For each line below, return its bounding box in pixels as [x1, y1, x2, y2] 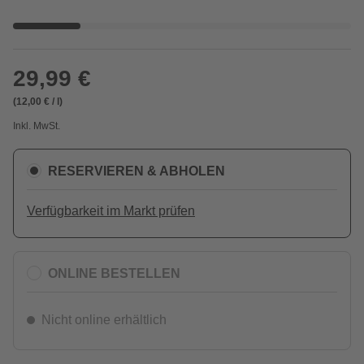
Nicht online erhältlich [41, 313, 167, 327]
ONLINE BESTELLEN [48, 266, 180, 280]
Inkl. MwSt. [13, 120, 60, 132]
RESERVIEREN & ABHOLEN [48, 163, 225, 178]
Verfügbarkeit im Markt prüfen [27, 204, 195, 218]
